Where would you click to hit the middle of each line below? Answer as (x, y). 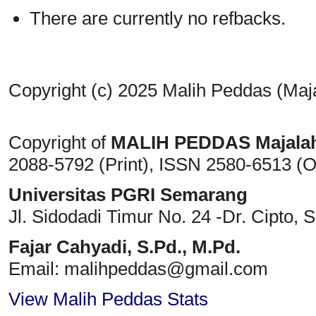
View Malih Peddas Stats (108, 299)
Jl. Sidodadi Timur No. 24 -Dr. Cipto (151, 217)
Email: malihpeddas (87, 269)
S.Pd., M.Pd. (186, 247)
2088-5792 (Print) (79, 165)
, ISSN (175, 165)
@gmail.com (217, 269)
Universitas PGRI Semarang (128, 195)
